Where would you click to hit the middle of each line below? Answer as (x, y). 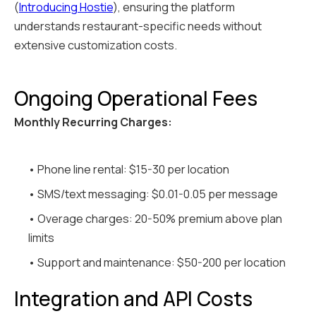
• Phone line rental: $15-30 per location (129, 170)
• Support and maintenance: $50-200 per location (157, 263)
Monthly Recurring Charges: (93, 122)
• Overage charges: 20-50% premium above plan (155, 219)
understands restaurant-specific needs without (138, 26)
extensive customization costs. (96, 45)
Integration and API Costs (133, 299)
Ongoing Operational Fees (136, 98)
